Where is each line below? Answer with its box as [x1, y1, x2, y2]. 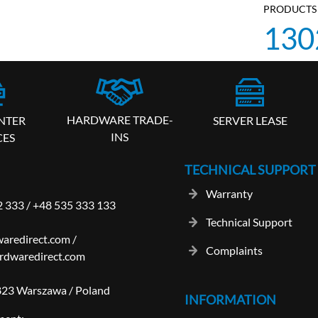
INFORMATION [185, 291, 276, 307]
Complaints [206, 243, 263, 257]
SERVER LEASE [212, 113, 287, 127]
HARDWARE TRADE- [66, 113, 173, 127]
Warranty [206, 186, 253, 200]
